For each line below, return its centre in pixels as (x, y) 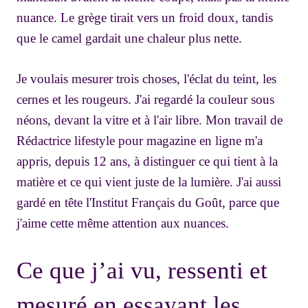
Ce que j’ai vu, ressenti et (142, 270)
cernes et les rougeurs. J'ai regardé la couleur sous (145, 99)
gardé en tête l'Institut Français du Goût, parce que (148, 202)
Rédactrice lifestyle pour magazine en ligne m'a (140, 140)
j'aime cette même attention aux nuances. (123, 223)
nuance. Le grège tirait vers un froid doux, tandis (145, 18)
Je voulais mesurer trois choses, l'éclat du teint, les (146, 78)
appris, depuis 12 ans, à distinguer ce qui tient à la (147, 161)
